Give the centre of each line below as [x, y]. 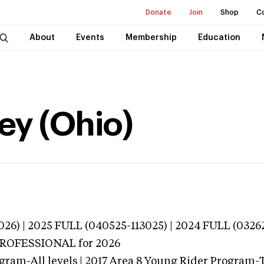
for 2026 [98, 244]
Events [90, 38]
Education [219, 38]
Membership [151, 38]
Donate [159, 12]
